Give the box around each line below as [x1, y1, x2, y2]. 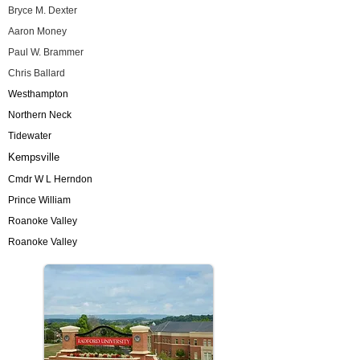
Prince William [8, 194, 71, 206]
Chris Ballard [8, 67, 65, 79]
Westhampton [8, 88, 68, 100]
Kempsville [8, 151, 59, 163]
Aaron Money [8, 26, 67, 37]
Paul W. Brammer [8, 47, 84, 58]
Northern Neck [8, 109, 72, 121]
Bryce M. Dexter [8, 5, 77, 16]
